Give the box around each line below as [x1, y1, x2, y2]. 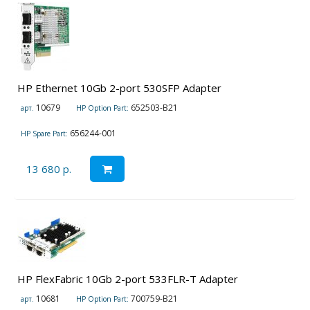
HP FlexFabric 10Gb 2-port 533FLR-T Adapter [17, 272, 238, 286]
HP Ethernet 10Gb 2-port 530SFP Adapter [17, 81, 221, 95]
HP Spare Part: [21, 129, 68, 139]
